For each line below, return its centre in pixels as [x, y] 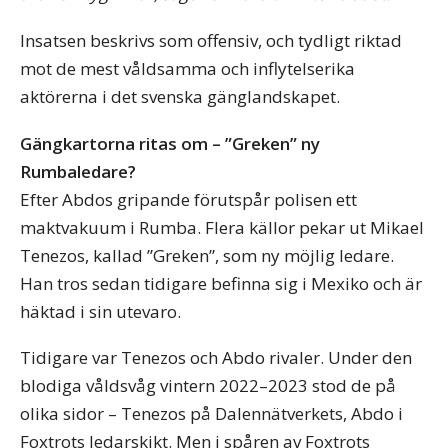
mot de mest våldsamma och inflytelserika [187, 68]
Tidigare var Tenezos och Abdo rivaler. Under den [216, 358]
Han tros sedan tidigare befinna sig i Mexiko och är [221, 283]
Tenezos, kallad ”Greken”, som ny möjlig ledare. [207, 255]
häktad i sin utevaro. [100, 311]
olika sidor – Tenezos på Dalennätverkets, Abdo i [211, 414]
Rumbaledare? [78, 171]
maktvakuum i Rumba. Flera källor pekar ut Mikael [222, 227]
